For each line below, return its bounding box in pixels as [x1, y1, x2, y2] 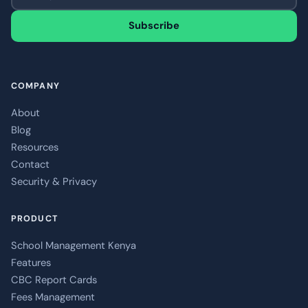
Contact [11, 157, 49, 172]
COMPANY [11, 80, 60, 92]
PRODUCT [11, 213, 58, 225]
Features [11, 256, 51, 270]
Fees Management [11, 290, 95, 305]
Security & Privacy [11, 175, 97, 189]
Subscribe [129, 19, 179, 33]
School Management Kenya [11, 239, 136, 253]
